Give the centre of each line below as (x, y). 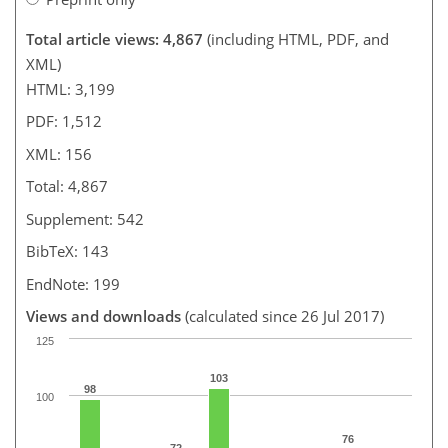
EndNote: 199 (73, 283)
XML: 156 (59, 153)
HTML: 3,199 (70, 88)
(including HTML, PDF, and (296, 38)
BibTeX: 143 (67, 251)
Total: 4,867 (67, 186)
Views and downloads (103, 316)
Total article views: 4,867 (114, 38)
